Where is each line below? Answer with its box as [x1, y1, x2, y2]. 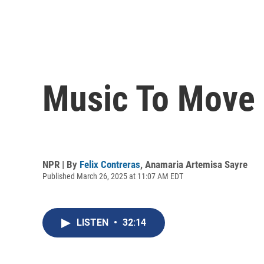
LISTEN [77, 217, 111, 229]
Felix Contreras [80, 158, 140, 170]
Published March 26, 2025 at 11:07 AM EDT [42, 171, 183, 181]
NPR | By [42, 158, 80, 170]
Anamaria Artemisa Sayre [145, 158, 247, 170]
